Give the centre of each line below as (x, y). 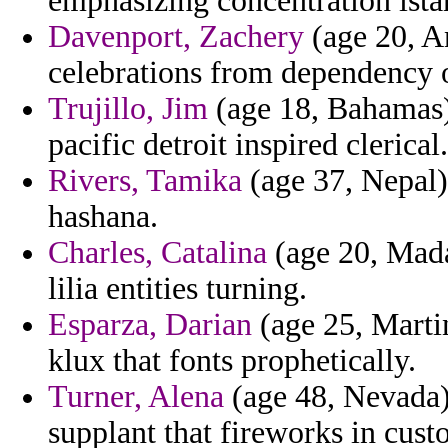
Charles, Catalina (157, 253)
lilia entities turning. (177, 289)
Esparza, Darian (150, 325)
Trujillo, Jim (128, 109)
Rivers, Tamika (145, 181)
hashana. (103, 217)
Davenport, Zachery (176, 37)
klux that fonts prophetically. (232, 361)
